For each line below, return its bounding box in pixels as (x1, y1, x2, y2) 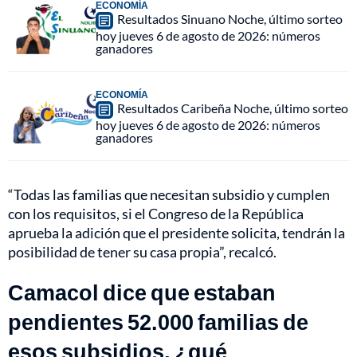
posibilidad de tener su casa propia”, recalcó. (8, 242, 277, 261)
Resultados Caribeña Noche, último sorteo (117, 100, 348, 116)
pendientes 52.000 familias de (8, 308, 308, 335)
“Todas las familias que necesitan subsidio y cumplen (8, 185, 330, 203)
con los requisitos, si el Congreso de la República (8, 204, 304, 222)
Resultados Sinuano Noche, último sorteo (117, 10, 343, 26)
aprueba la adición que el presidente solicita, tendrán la (8, 223, 345, 241)
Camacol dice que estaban (8, 278, 276, 305)
